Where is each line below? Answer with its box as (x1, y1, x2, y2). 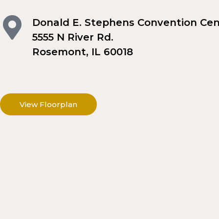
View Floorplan (20, 99, 77, 109)
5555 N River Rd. (32, 31, 113, 43)
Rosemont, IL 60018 (32, 45, 133, 58)
